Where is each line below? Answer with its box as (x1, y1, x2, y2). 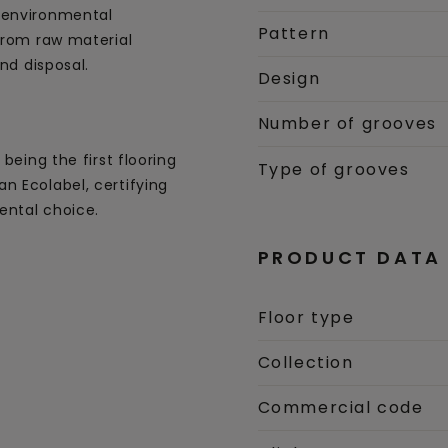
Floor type (257, 306, 355, 330)
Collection (257, 351, 354, 375)
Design (257, 66, 321, 90)
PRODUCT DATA (257, 244, 442, 270)
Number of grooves (257, 111, 437, 135)
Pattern (257, 21, 330, 45)
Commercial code (257, 396, 424, 420)
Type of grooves (257, 157, 410, 181)
